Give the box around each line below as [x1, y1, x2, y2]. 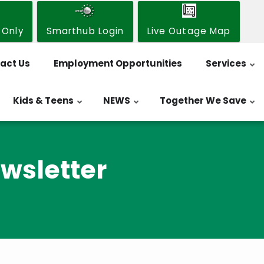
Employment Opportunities [54, 57, 182, 70]
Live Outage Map [147, 24, 231, 37]
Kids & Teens [13, 94, 74, 107]
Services [206, 57, 246, 70]
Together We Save [160, 94, 246, 107]
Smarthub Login [46, 24, 124, 37]
